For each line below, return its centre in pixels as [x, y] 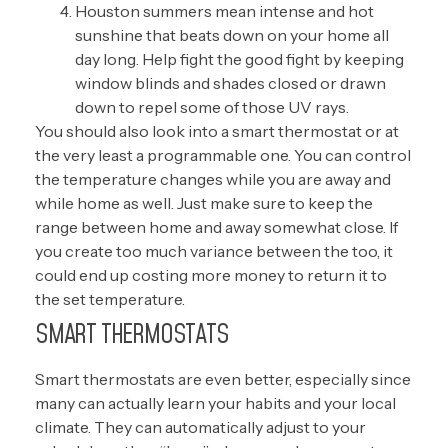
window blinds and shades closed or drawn [230, 83]
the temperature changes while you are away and [213, 179]
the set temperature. [110, 299]
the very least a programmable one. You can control [223, 155]
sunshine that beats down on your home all [232, 35]
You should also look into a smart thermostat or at [217, 131]
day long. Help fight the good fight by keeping [239, 59]
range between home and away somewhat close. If [216, 227]
